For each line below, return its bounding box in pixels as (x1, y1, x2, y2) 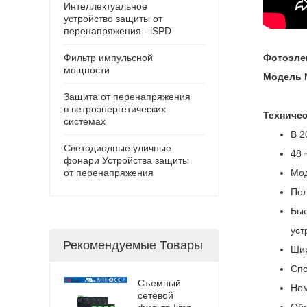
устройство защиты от (64, 12, 162, 24)
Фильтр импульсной (64, 51, 153, 63)
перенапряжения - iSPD (64, 25, 171, 36)
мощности (64, 64, 110, 75)
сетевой (137, 289, 173, 301)
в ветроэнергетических (64, 103, 166, 114)
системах (64, 115, 106, 127)
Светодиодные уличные (64, 142, 171, 153)
